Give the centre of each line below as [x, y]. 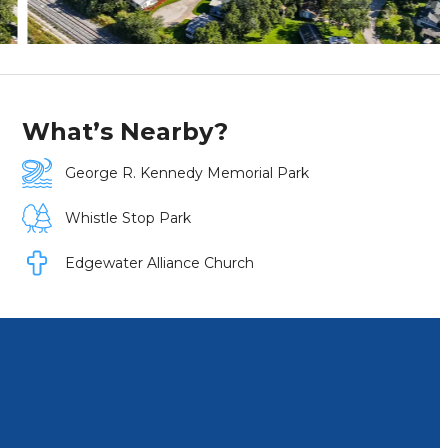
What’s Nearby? [125, 132]
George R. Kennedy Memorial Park [186, 173]
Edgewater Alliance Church [159, 263]
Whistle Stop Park [127, 218]
